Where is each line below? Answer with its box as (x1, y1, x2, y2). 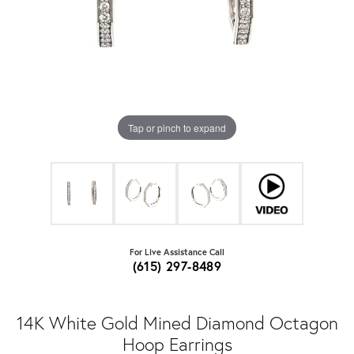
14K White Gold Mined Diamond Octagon (16, 311, 338, 335)
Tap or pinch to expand (128, 120, 226, 134)
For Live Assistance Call (130, 246, 224, 258)
